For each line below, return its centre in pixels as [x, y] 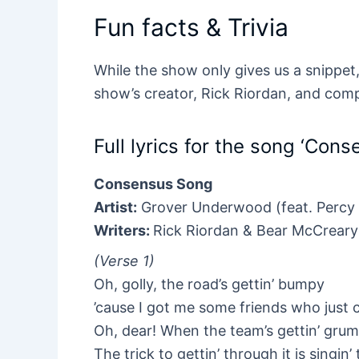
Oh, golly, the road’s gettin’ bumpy [209, 284]
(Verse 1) [124, 261]
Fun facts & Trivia [191, 27]
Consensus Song [153, 184]
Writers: [123, 231]
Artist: [115, 208]
